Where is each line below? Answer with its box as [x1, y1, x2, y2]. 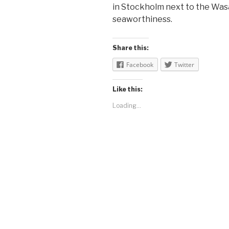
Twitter [174, 60, 194, 69]
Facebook [126, 60, 153, 69]
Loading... [112, 102, 141, 110]
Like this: [112, 85, 143, 94]
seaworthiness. [112, 14, 172, 24]
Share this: [112, 43, 149, 52]
